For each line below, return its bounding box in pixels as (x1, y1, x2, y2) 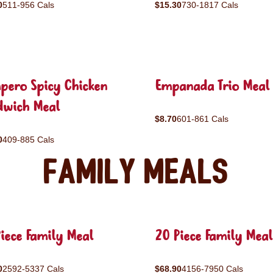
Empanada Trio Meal (155, 77, 269, 97)
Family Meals (44, 157, 229, 189)
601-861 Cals (177, 114, 229, 124)
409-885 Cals (2, 135, 54, 144)
